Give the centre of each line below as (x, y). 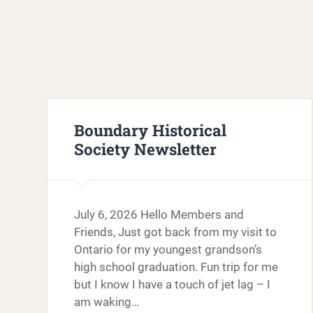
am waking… (107, 302)
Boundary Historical (151, 130)
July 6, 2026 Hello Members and (159, 215)
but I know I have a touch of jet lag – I (173, 285)
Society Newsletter (146, 148)
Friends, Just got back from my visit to (176, 232)
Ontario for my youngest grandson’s (168, 250)
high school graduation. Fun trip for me (176, 267)
